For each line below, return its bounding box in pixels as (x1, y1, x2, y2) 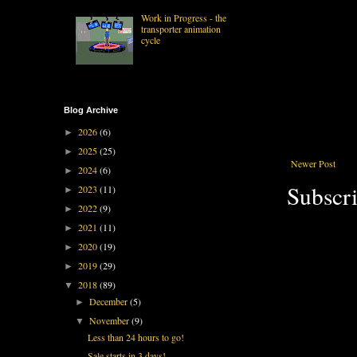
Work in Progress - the (140, 10, 226, 24)
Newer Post (291, 156, 335, 170)
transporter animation (140, 22, 221, 35)
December (89, 294, 131, 308)
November (89, 313, 132, 327)
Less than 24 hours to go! (87, 330, 184, 343)
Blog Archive (64, 104, 118, 115)
